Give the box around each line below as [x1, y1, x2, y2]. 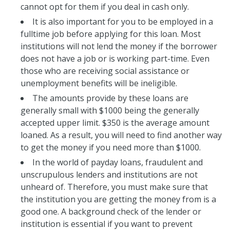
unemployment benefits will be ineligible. [21, 77, 177, 89]
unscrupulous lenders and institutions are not [21, 168, 198, 180]
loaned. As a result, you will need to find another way [21, 129, 222, 141]
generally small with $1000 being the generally [21, 104, 199, 116]
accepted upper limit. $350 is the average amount [21, 117, 209, 128]
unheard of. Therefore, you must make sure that [21, 181, 208, 193]
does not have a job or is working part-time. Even [21, 52, 209, 64]
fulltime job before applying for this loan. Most [21, 28, 201, 40]
